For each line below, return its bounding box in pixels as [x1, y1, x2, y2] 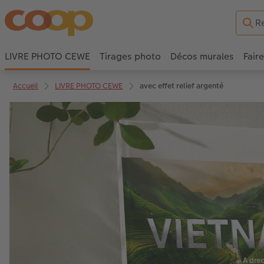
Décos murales [170, 49, 234, 64]
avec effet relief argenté [139, 80, 223, 91]
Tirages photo [100, 49, 161, 64]
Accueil [13, 80, 38, 91]
